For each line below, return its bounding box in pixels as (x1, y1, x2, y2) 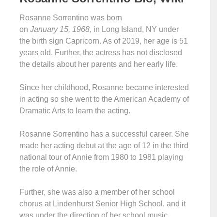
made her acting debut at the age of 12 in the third (19, 141, 188, 150)
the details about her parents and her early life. (19, 60, 180, 68)
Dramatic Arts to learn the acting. (19, 107, 132, 115)
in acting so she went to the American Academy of (19, 95, 189, 103)
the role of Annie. (19, 165, 77, 173)
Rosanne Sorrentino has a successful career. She (19, 130, 189, 138)
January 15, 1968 (28, 25, 90, 33)
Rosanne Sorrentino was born (19, 14, 122, 22)
